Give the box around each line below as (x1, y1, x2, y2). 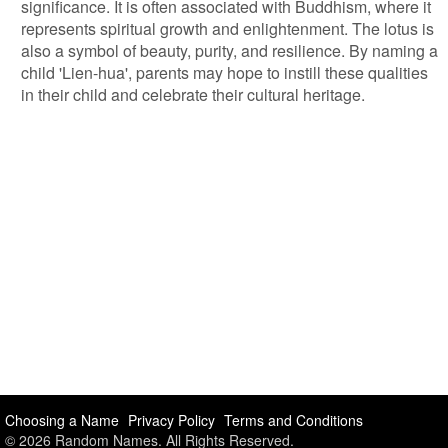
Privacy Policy (128, 410, 215, 430)
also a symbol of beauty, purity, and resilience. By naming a (21, 39, 438, 62)
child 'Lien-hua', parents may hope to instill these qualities (21, 61, 428, 84)
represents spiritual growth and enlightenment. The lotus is (21, 17, 434, 40)
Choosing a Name (5, 410, 119, 430)
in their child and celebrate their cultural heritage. (21, 83, 365, 106)
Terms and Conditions (224, 410, 363, 430)
